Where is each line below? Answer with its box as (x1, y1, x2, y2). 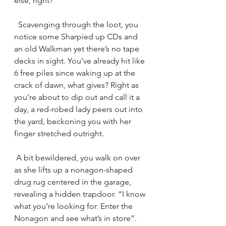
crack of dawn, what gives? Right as (14, 80, 141, 90)
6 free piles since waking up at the (14, 68, 137, 78)
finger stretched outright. (14, 128, 106, 138)
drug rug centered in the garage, (14, 177, 133, 187)
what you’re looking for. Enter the (14, 201, 135, 211)
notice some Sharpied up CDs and (14, 31, 140, 41)
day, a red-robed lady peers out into (14, 104, 145, 114)
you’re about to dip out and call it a (14, 92, 142, 102)
